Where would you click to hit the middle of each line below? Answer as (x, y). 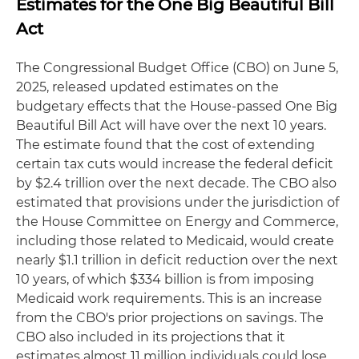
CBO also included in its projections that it (151, 337)
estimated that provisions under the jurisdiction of (177, 202)
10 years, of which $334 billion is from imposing (165, 279)
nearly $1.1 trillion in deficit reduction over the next (177, 260)
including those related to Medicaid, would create (175, 240)
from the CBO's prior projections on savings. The (170, 317)
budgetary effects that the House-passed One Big (177, 106)
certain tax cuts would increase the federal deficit (175, 163)
